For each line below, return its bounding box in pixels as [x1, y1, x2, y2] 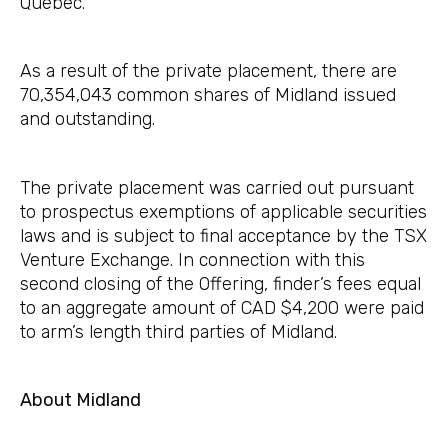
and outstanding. [20, 108, 155, 131]
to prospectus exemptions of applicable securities [20, 200, 427, 223]
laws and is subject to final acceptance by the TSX [20, 224, 427, 247]
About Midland [20, 388, 141, 411]
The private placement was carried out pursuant [20, 176, 414, 199]
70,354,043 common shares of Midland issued [20, 84, 396, 107]
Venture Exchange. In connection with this [20, 248, 365, 271]
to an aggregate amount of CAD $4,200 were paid [20, 296, 424, 319]
